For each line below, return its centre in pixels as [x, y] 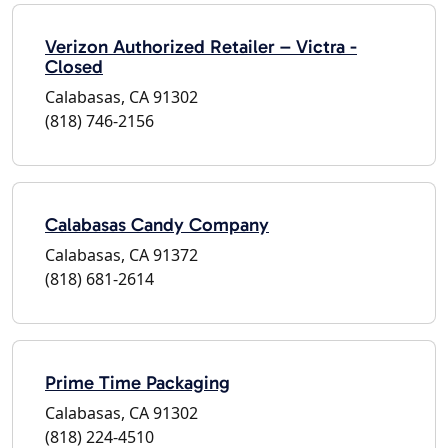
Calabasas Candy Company [157, 224]
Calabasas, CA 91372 [121, 254]
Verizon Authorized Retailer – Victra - [201, 46]
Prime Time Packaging [137, 382]
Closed [74, 66]
